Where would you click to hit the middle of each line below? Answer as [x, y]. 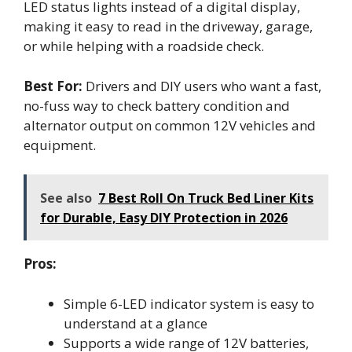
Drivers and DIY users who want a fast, [202, 86]
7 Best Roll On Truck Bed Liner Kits [206, 198]
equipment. [60, 145]
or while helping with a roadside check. [144, 46]
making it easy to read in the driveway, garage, [168, 26]
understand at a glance [136, 323]
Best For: [53, 86]
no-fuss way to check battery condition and [157, 105]
